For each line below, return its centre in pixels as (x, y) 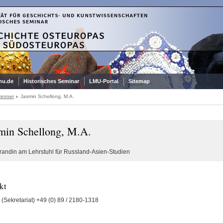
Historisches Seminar (51, 81)
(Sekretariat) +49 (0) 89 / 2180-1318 (50, 200)
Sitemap (139, 81)
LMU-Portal (104, 81)
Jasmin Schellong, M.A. (47, 96)
